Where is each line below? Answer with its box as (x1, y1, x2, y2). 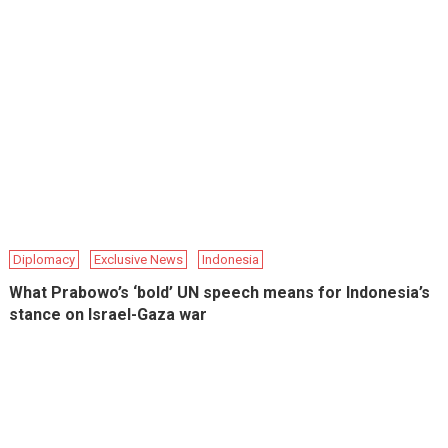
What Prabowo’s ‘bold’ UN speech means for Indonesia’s (9, 283, 431, 303)
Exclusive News (94, 252, 184, 268)
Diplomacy (13, 252, 76, 268)
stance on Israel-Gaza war (9, 305, 208, 325)
